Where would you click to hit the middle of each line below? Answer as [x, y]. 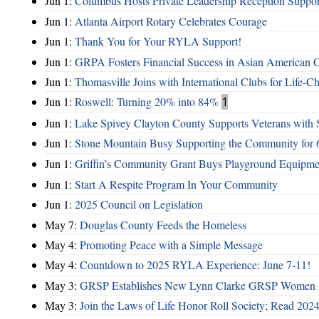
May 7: [62, 224]
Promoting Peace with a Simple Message [171, 244]
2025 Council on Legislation [139, 204]
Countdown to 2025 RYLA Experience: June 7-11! [195, 265]
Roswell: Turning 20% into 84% [147, 102]
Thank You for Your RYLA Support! [158, 41]
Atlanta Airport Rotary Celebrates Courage [171, 21]
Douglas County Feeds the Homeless [163, 224]
